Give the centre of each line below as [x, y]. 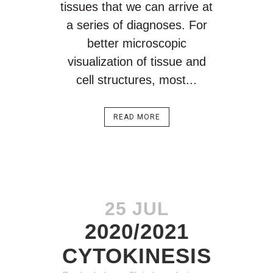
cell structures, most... [136, 80]
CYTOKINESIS [136, 256]
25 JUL [136, 209]
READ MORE [136, 117]
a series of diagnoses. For [136, 25]
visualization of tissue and [136, 62]
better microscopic [136, 43]
